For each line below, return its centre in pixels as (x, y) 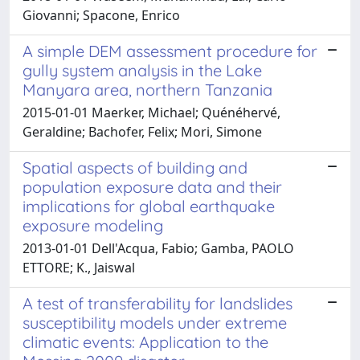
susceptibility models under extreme (155, 322)
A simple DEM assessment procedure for (170, 51)
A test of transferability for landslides (157, 303)
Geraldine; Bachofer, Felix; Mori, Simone (142, 131)
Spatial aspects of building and (135, 167)
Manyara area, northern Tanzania (147, 89)
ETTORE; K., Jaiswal (79, 267)
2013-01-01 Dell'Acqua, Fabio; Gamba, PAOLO (158, 248)
